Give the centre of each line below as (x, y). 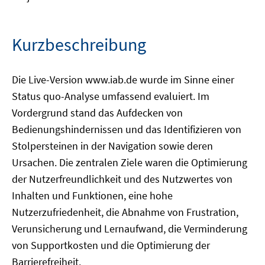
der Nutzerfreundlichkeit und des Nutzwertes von (122, 179)
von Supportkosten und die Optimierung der (111, 245)
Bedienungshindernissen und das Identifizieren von (127, 129)
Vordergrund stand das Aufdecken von (97, 113)
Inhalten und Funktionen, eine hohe (92, 195)
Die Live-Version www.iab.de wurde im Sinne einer (123, 80)
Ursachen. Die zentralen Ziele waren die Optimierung (130, 162)
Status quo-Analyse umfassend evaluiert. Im (111, 96)
